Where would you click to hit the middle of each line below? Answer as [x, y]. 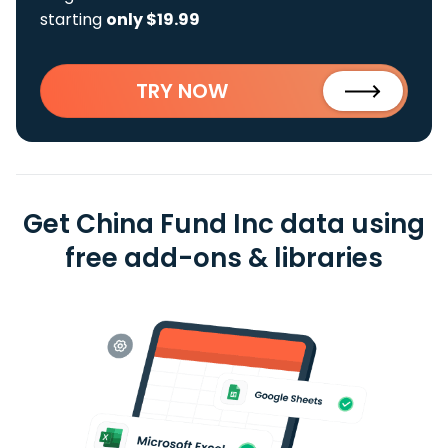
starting [73, 19]
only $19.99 [153, 19]
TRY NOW [182, 91]
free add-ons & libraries [224, 258]
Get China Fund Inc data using [224, 224]
